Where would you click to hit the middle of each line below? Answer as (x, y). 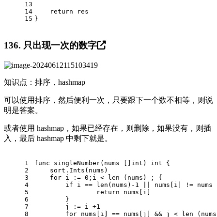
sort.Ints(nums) (71, 170)
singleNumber (77, 163)
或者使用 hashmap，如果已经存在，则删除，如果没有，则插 (108, 128)
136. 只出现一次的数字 (50, 45)
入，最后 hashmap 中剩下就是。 (58, 138)
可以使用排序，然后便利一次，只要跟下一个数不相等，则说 (108, 100)
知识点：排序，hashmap (45, 82)
